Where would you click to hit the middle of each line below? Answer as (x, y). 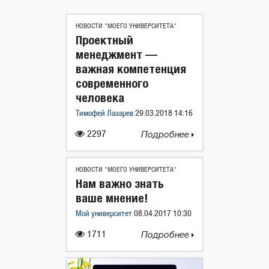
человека (100, 97)
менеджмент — (116, 54)
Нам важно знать (120, 183)
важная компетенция (131, 68)
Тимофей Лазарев (105, 113)
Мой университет (105, 214)
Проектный (104, 40)
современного (112, 83)
